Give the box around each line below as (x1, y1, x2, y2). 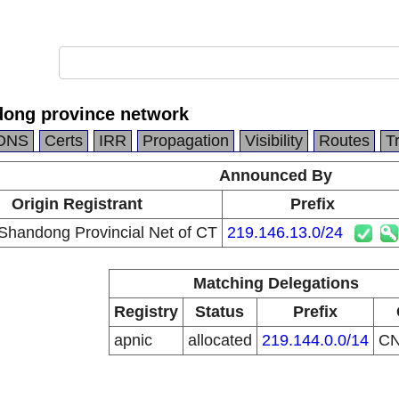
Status (195, 303, 244, 321)
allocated (187, 331, 252, 349)
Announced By (219, 167, 332, 184)
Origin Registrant (12, 195, 142, 213)
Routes (319, 132, 370, 150)
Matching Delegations (192, 274, 359, 292)
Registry (113, 303, 178, 321)
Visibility (245, 132, 303, 150)
